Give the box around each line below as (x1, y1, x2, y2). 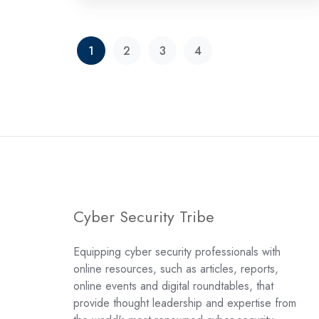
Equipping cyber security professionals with (73, 244, 281, 261)
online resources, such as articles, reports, (73, 261, 278, 278)
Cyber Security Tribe (73, 206, 214, 229)
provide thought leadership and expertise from (73, 295, 296, 312)
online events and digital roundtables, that (73, 278, 273, 295)
